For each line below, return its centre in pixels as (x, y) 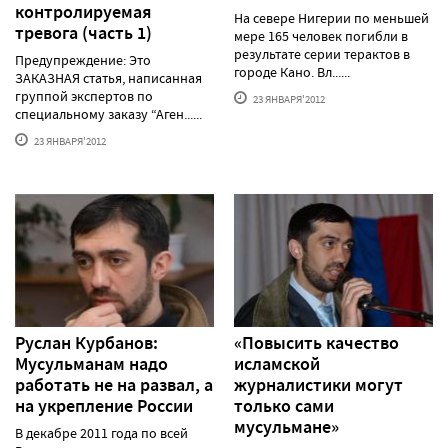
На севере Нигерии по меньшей (331, 18)
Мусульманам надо (91, 363)
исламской (277, 363)
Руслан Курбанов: (86, 342)
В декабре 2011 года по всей (101, 432)
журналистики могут (318, 384)
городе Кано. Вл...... (292, 72)
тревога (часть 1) (83, 33)
